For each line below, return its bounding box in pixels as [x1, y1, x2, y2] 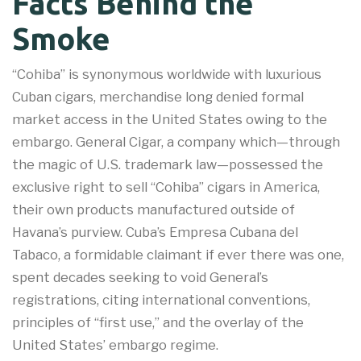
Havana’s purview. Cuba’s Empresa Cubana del [12, 224, 298, 241]
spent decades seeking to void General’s [12, 269, 268, 286]
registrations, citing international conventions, [12, 292, 310, 309]
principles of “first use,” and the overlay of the [12, 314, 304, 331]
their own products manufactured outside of [12, 201, 295, 218]
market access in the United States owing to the [12, 111, 327, 128]
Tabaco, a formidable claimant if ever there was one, [12, 247, 344, 263]
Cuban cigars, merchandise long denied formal [12, 89, 304, 106]
